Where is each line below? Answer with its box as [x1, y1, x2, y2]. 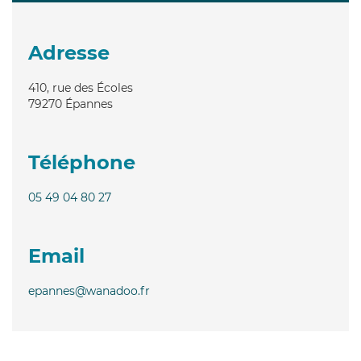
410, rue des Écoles [28, 80, 133, 95]
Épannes [65, 96, 113, 111]
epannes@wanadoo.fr [28, 283, 150, 298]
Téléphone [28, 150, 135, 174]
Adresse [28, 40, 110, 64]
